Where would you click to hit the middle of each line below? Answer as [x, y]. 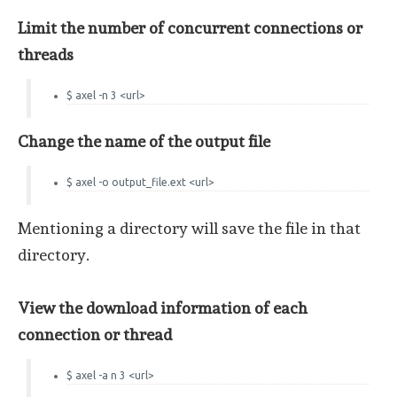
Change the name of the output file [144, 142]
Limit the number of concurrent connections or [190, 28]
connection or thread [95, 334]
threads [46, 55]
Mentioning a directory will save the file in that [189, 228]
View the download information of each [163, 307]
